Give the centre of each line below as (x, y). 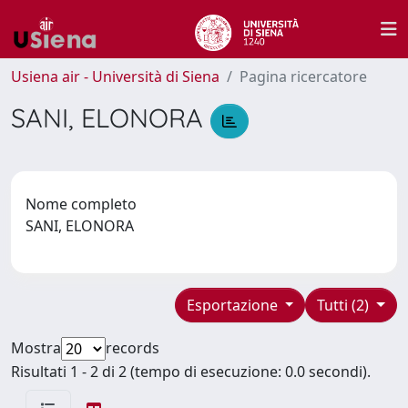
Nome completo (81, 204)
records (133, 347)
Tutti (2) (345, 305)
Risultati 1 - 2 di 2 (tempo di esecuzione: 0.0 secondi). (191, 371)
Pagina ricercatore (303, 76)
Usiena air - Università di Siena (115, 76)
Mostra (36, 347)
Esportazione (234, 305)
